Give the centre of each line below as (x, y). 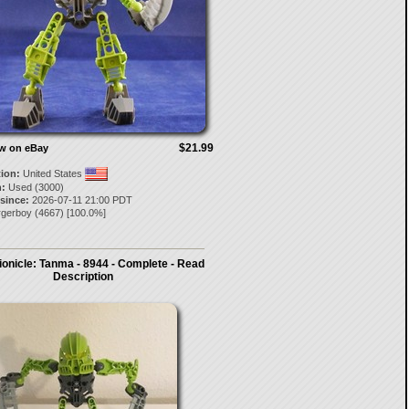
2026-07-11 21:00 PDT (80, 200)
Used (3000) (34, 187)
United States (52, 173)
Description (83, 277)
